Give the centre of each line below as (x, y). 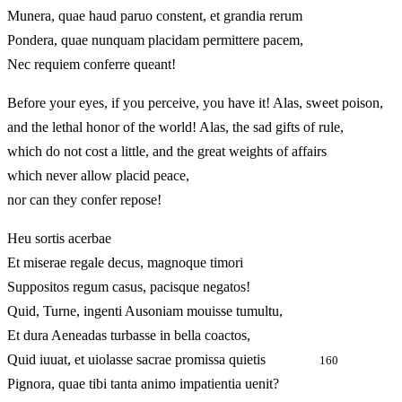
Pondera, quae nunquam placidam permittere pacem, (155, 40)
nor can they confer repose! (84, 200)
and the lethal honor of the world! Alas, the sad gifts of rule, (175, 127)
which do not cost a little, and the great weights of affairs (167, 152)
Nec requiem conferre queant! (92, 65)
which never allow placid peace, (98, 176)
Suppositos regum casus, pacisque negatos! (129, 287)
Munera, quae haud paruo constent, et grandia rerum (155, 16)
